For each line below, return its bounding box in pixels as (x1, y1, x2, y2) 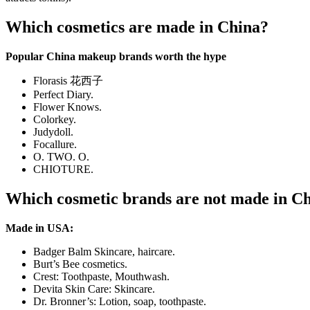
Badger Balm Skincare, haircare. (33, 245, 175, 257)
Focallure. (33, 138, 77, 151)
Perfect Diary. (33, 89, 93, 101)
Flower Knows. (33, 101, 102, 113)
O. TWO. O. (33, 151, 89, 163)
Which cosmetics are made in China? (6, 18, 268, 37)
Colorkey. (33, 113, 76, 126)
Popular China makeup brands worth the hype (6, 51, 226, 63)
